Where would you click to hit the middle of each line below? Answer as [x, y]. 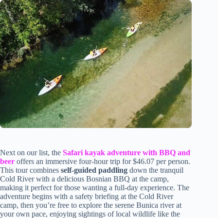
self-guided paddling [94, 170]
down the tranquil [155, 170]
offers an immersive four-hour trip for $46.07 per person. [102, 161]
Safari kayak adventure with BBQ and [127, 152]
